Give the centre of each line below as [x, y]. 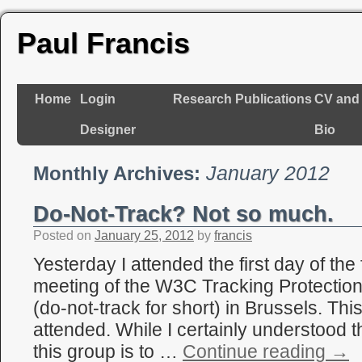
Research [202, 99]
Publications [274, 99]
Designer [108, 130]
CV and [337, 99]
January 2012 [268, 173]
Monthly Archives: [120, 173]
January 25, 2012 [144, 235]
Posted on [62, 235]
